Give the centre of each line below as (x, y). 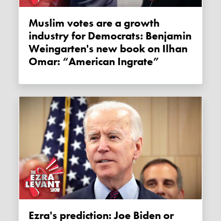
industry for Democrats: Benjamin (110, 36)
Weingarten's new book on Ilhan (108, 49)
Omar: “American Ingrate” (94, 62)
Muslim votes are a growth (34, 23)
